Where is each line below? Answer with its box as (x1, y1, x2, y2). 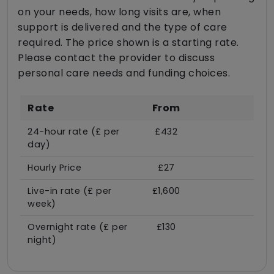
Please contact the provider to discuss (18, 51, 215, 65)
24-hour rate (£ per (28, 125, 120, 138)
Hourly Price (28, 161, 81, 174)
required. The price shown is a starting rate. (18, 35, 239, 50)
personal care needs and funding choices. (18, 66, 230, 81)
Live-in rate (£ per (28, 185, 112, 198)
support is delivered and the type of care (18, 20, 228, 35)
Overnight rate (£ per (28, 221, 128, 234)
